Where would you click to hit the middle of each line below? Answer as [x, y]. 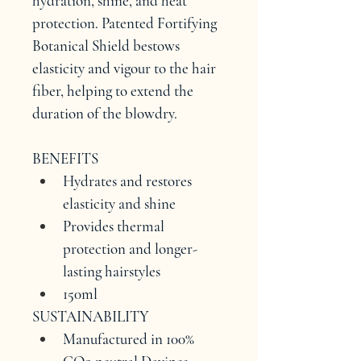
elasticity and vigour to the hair [126, 68]
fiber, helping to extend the [114, 91]
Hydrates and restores [129, 181]
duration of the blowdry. [105, 113]
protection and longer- [130, 249]
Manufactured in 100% [130, 339]
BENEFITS [65, 158]
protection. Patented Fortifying [126, 23]
